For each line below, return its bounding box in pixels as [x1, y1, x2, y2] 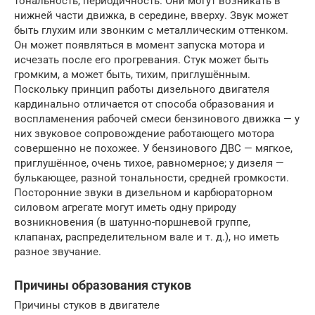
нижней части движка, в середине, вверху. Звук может [14, 8, 288, 22]
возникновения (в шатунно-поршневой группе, [14, 215, 250, 229]
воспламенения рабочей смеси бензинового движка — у [14, 112, 300, 125]
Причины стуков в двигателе [14, 298, 160, 311]
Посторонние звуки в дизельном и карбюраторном [14, 186, 273, 199]
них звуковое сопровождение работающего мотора [14, 127, 274, 140]
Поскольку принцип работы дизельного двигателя [14, 82, 269, 96]
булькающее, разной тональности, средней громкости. [14, 171, 289, 184]
